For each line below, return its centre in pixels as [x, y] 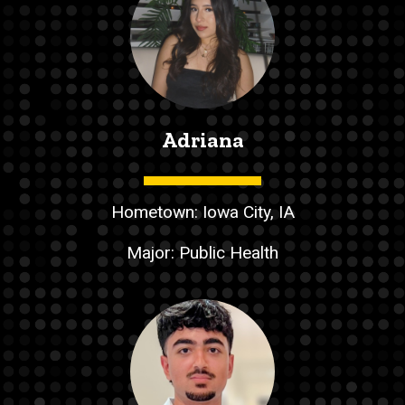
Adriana [202, 139]
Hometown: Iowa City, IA [202, 212]
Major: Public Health [202, 253]
